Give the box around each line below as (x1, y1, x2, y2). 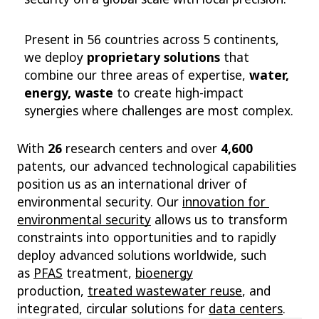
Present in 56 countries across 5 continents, (24, 31, 279, 48)
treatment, (63, 264, 135, 282)
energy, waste (24, 84, 117, 102)
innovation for (182, 193, 266, 211)
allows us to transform (151, 211, 288, 229)
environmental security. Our (17, 193, 182, 211)
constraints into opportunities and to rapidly (17, 229, 276, 246)
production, (17, 282, 88, 300)
